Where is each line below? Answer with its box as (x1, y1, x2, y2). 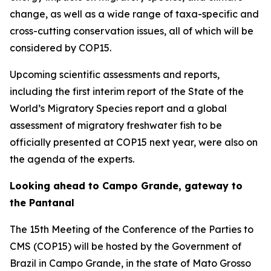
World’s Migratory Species (10, 102, 132, 114)
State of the (188, 85, 244, 97)
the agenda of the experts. (10, 152, 134, 165)
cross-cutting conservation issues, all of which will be (10, 24, 253, 37)
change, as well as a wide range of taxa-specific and (10, 7, 259, 20)
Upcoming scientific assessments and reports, (10, 68, 220, 80)
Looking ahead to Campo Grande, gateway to (10, 179, 243, 192)
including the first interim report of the (10, 85, 188, 97)
